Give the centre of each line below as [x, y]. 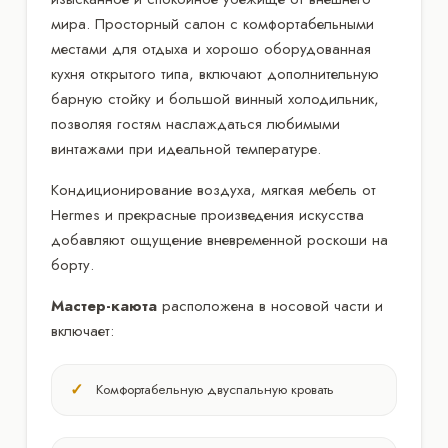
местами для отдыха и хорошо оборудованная [211, 48]
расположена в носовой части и [270, 305]
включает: [82, 330]
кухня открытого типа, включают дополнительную [215, 73]
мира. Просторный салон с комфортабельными [212, 23]
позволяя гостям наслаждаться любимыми [195, 123]
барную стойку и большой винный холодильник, [215, 98]
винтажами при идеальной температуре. [186, 148]
